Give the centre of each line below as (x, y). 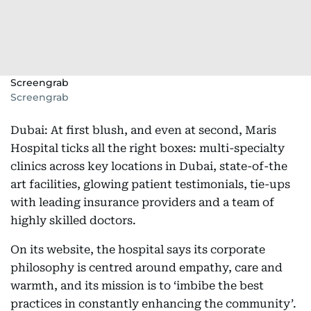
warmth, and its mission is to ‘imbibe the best (137, 286)
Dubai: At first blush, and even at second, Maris (143, 130)
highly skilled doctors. (73, 220)
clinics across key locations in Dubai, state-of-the (149, 166)
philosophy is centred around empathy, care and (146, 268)
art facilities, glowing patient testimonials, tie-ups (150, 184)
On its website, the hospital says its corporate (138, 250)
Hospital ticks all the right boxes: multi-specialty (148, 148)
